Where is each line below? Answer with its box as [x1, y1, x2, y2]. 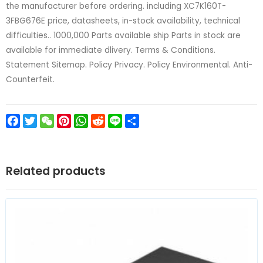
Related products [6, 163, 106, 180]
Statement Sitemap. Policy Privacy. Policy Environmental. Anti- [6, 59, 252, 70]
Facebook [20, 114, 66, 128]
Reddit [105, 114, 134, 128]
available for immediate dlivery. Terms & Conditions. [6, 44, 215, 56]
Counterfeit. [6, 73, 55, 85]
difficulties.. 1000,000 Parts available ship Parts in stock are [6, 29, 241, 41]
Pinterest [71, 114, 113, 128]
